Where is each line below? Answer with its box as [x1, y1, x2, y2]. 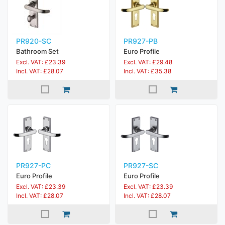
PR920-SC [16, 37, 51, 45]
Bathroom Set [16, 47, 59, 55]
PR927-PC [16, 161, 51, 170]
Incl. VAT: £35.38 [124, 67, 171, 75]
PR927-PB [124, 37, 158, 45]
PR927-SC [124, 161, 158, 170]
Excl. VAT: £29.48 [124, 58, 172, 66]
